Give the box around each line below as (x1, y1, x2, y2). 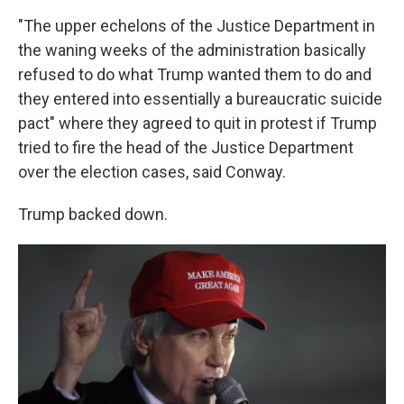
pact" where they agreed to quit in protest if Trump (18, 114, 377, 133)
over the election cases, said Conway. (18, 162, 286, 182)
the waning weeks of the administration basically (18, 41, 366, 60)
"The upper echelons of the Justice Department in (18, 16, 375, 36)
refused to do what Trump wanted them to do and (18, 65, 372, 85)
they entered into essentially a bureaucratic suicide (18, 89, 382, 109)
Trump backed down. (18, 205, 168, 225)
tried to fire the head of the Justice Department (18, 138, 353, 158)
